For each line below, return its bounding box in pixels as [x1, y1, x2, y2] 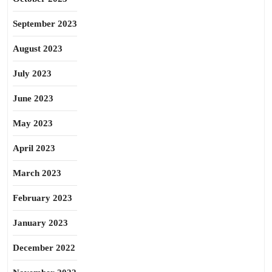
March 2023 [13, 168, 61, 178]
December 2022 [13, 243, 75, 253]
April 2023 [13, 143, 55, 153]
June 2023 [13, 93, 53, 103]
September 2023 [13, 19, 77, 29]
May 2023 [13, 118, 53, 128]
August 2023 [13, 44, 63, 53]
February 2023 [13, 193, 72, 203]
